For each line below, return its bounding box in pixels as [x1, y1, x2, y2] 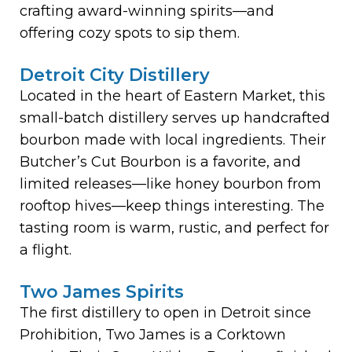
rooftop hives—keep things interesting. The [20, 196, 324, 214]
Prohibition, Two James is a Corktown [20, 325, 286, 343]
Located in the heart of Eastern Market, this [20, 86, 325, 104]
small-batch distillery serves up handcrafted [20, 108, 330, 126]
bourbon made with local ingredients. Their [20, 130, 326, 148]
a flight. [20, 240, 71, 258]
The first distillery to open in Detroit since [20, 303, 311, 321]
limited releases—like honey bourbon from [20, 174, 321, 192]
